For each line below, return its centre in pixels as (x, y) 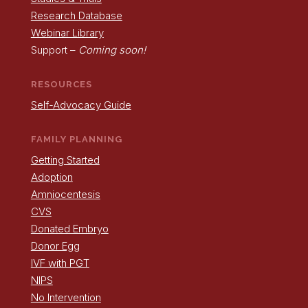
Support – (54, 49)
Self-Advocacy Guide (81, 104)
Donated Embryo (69, 228)
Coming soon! (112, 49)
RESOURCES (61, 84)
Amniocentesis (65, 194)
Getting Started (65, 159)
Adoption (52, 177)
